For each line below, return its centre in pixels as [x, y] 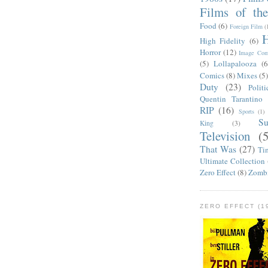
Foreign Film [246, 27]
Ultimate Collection [232, 161]
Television [225, 136]
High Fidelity [223, 41]
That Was [218, 149]
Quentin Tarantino [231, 99]
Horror [210, 52]
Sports [246, 112]
